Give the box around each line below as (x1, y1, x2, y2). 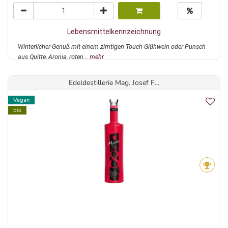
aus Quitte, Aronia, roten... (18, 53, 90, 61)
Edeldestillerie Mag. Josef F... (69, 78, 159, 88)
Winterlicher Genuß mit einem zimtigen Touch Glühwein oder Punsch (18, 43, 206, 51)
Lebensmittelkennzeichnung (67, 27, 161, 36)
